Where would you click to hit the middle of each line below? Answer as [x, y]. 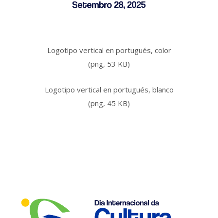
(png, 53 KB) [109, 64]
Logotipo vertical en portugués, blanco [109, 89]
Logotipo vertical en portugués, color [109, 50]
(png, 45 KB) [109, 103]
